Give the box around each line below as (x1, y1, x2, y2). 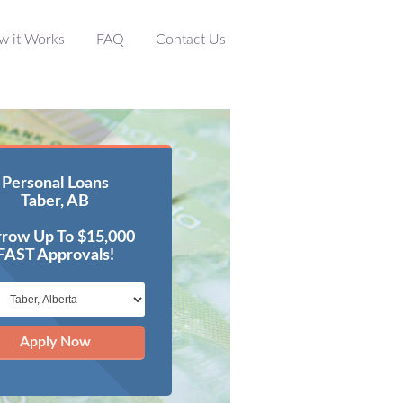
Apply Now (19, 335, 91, 349)
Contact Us (156, 32, 226, 47)
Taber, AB (21, 193, 89, 210)
